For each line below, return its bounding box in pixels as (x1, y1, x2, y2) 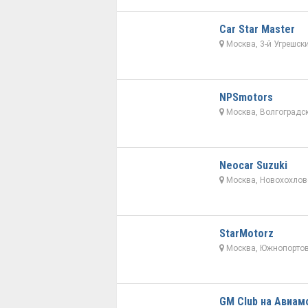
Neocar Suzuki (219, 159, 287, 173)
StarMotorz (219, 227, 274, 241)
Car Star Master (219, 23, 295, 36)
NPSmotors (219, 91, 273, 104)
